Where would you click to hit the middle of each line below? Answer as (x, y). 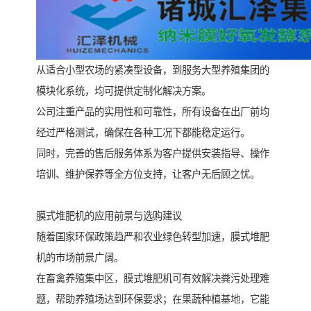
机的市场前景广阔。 (80, 258)
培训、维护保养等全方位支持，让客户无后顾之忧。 (148, 175)
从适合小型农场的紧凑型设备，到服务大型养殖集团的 (153, 70)
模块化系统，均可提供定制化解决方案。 (124, 91)
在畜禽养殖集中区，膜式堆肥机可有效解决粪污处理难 (153, 279)
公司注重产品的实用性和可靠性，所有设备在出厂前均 (153, 112)
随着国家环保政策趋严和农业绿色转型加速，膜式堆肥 (153, 237)
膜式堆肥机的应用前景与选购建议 (109, 216)
